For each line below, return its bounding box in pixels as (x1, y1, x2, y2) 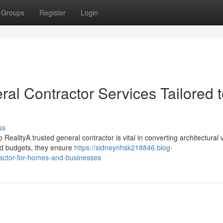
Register (39, 7, 66, 17)
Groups (1, 7, 24, 17)
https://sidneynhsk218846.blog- (74, 142, 173, 152)
